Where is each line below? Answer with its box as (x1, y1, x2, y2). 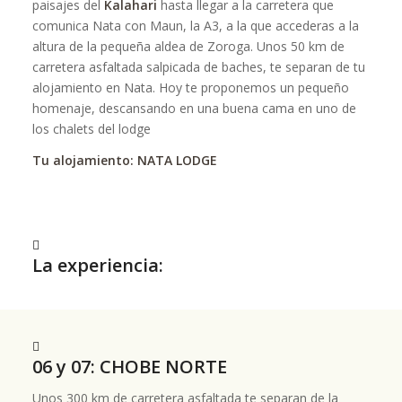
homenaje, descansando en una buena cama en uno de (31, 99, 356, 117)
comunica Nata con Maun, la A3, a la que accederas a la (31, 16, 359, 34)
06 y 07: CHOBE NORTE (31, 354, 227, 379)
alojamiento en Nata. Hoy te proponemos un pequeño (31, 78, 349, 96)
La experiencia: (31, 252, 163, 277)
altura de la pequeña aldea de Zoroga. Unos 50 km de (31, 37, 345, 55)
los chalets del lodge (31, 119, 151, 137)
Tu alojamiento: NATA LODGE (31, 151, 217, 169)
